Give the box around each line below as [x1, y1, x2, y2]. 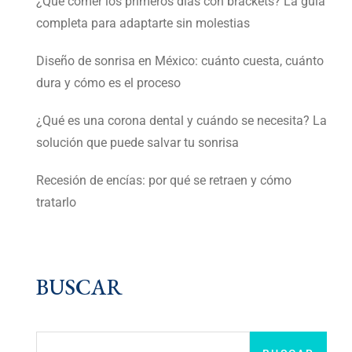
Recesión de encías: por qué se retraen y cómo [36, 173, 291, 189]
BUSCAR [36, 273, 123, 302]
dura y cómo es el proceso [36, 75, 181, 91]
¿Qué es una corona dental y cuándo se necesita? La [36, 113, 327, 129]
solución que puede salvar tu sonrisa [36, 135, 239, 151]
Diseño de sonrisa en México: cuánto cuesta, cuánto [36, 53, 324, 69]
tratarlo [36, 195, 76, 211]
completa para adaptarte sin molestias [36, 16, 250, 31]
